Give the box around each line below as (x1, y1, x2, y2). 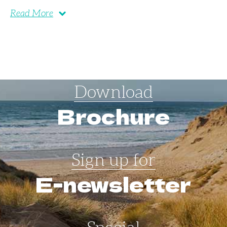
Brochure (57, 101, 170, 131)
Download (73, 83, 153, 102)
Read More (10, 8, 53, 19)
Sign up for (71, 150, 156, 170)
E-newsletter (35, 169, 192, 199)
